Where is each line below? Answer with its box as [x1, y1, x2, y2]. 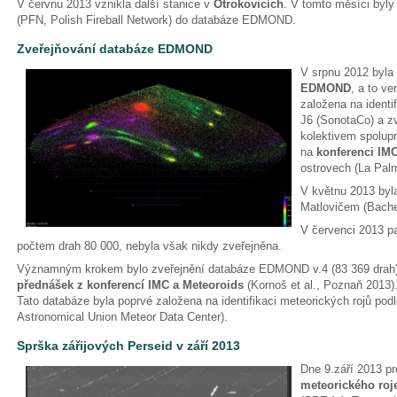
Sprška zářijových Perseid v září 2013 [17, 339, 240, 353]
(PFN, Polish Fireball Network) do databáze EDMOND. [17, 13, 300, 27]
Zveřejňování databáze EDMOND [17, 42, 216, 56]
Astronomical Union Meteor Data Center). [17, 310, 228, 323]
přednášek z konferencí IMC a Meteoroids [17, 278, 244, 292]
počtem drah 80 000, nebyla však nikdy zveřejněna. [17, 239, 285, 253]
